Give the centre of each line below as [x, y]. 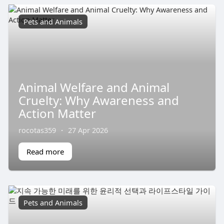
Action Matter [57, 113]
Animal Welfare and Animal [94, 87]
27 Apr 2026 [88, 130]
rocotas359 [37, 130]
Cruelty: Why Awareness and [98, 100]
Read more [45, 151]
